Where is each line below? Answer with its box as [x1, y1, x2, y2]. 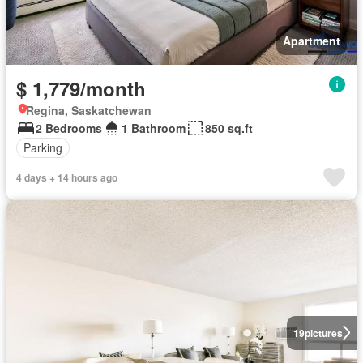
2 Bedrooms [36, 119, 102, 136]
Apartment [283, 32, 340, 49]
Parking [23, 139, 62, 156]
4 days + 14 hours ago [16, 169, 117, 185]
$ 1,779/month [16, 74, 146, 102]
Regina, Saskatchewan [26, 101, 152, 118]
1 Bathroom [122, 119, 186, 136]
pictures [304, 325, 343, 340]
